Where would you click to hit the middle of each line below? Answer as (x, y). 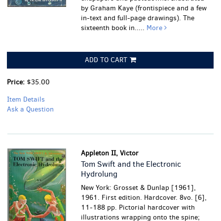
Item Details (26, 99)
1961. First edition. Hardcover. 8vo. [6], (144, 198)
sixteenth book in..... (114, 28)
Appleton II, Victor (110, 153)
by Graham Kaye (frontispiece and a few (144, 8)
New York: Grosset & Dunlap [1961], (139, 188)
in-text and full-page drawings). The (138, 18)
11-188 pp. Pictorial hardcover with (138, 207)
